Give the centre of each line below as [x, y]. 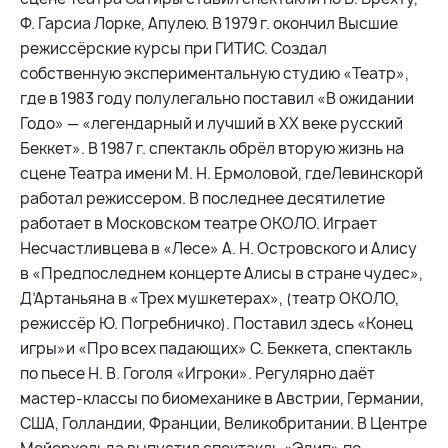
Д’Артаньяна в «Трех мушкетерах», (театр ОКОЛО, [209, 299]
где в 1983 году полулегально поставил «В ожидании [217, 99]
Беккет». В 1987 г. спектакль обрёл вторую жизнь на [212, 149]
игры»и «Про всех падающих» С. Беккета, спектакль [216, 349]
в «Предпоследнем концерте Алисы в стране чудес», [221, 274]
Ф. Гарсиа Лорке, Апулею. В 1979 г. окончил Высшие [209, 24]
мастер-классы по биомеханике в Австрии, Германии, [222, 399]
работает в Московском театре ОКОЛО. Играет [198, 224]
